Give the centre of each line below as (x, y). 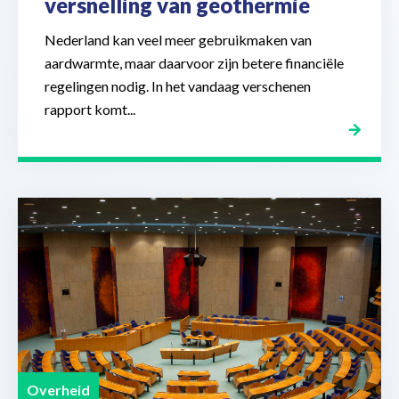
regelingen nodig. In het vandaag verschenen (178, 86)
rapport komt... (90, 110)
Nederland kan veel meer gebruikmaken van (178, 40)
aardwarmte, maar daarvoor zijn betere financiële (194, 63)
